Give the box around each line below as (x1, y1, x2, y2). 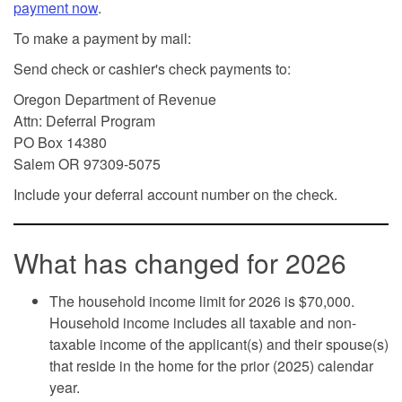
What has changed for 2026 (13, 242, 346, 282)
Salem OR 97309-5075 (13, 153, 161, 174)
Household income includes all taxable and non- (49, 311, 356, 333)
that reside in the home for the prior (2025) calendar (49, 354, 373, 376)
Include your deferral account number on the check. (13, 183, 337, 205)
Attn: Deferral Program (13, 109, 155, 131)
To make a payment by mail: (13, 27, 195, 48)
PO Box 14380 (13, 131, 110, 153)
